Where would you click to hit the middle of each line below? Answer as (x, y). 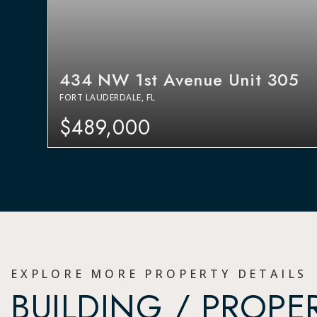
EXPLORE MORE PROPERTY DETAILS (159, 273)
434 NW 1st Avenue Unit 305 (180, 79)
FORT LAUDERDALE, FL (108, 97)
